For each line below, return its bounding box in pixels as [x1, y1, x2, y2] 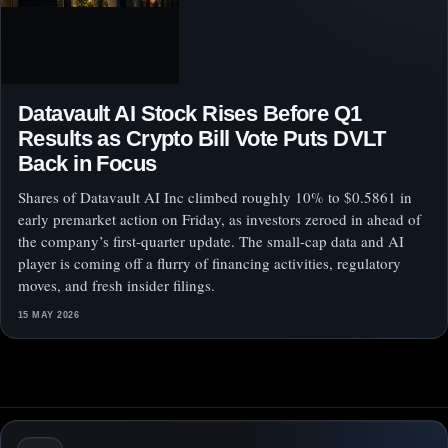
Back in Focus [18, 151, 157, 177]
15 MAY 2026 [18, 310, 80, 321]
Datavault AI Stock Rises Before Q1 [18, 101, 362, 127]
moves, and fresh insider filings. [18, 275, 215, 296]
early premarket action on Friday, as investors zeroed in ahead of [18, 209, 421, 230]
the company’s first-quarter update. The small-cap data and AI [18, 231, 404, 252]
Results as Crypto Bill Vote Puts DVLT [18, 126, 386, 152]
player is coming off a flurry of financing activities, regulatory [18, 253, 401, 274]
